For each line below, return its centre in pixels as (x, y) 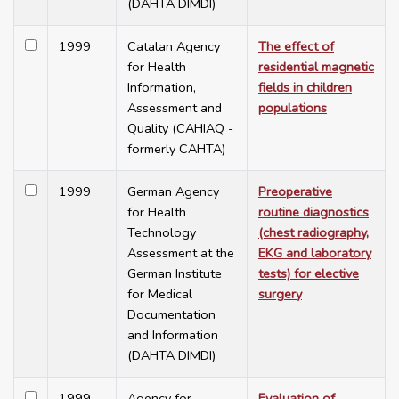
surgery (280, 294)
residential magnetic (316, 67)
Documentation (171, 315)
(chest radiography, (313, 233)
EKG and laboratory (315, 253)
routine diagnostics (313, 212)
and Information (173, 335)
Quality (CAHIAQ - (180, 129)
